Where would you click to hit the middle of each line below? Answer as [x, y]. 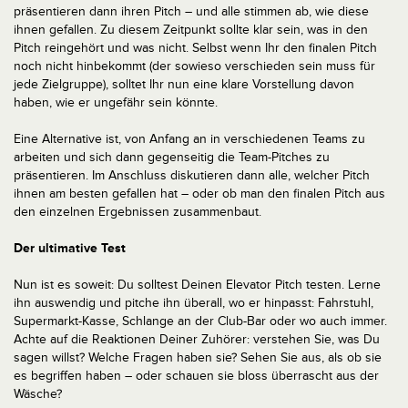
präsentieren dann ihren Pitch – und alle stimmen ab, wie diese [191, 11]
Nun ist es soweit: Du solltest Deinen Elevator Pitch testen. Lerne [197, 285]
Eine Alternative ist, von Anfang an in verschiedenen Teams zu [189, 139]
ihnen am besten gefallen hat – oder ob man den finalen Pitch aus [199, 194]
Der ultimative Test [70, 248]
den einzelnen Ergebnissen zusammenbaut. [138, 212]
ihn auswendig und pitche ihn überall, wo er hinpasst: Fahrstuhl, [194, 303]
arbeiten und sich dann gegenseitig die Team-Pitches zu [172, 157]
